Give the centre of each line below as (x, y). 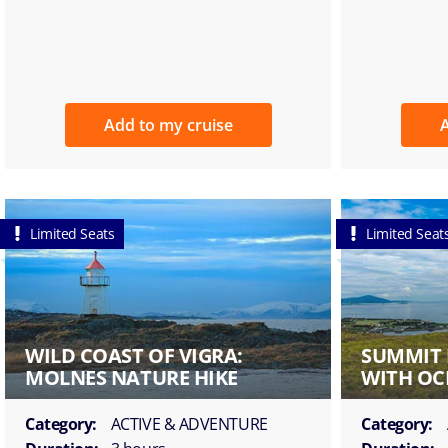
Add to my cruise (168, 124)
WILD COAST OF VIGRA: (134, 355)
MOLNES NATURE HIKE (131, 377)
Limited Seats (72, 233)
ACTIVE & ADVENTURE (189, 423)
